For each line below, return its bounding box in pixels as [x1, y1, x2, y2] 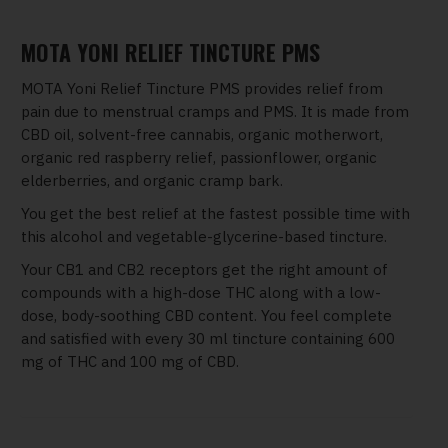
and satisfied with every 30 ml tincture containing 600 [21, 329, 395, 349]
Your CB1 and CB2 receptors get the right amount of [21, 260, 388, 280]
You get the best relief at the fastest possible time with [21, 204, 410, 224]
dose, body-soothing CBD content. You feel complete [21, 306, 392, 326]
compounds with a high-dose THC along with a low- [21, 283, 381, 303]
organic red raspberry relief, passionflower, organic [21, 148, 377, 168]
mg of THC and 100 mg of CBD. [21, 352, 239, 372]
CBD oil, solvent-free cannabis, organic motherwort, [21, 125, 383, 145]
